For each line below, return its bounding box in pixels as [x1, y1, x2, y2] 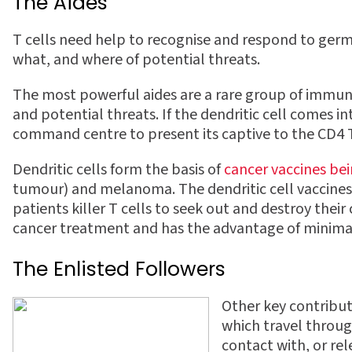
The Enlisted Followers [13, 255, 225, 283]
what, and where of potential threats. [13, 49, 260, 71]
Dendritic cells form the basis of [13, 159, 224, 181]
